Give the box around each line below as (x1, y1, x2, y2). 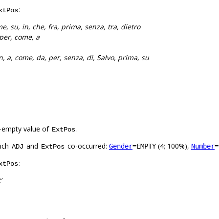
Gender (109, 142, 132, 151)
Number (191, 142, 215, 151)
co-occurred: (66, 141, 109, 151)
